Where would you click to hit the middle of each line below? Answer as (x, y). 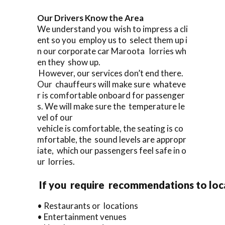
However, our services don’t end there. (112, 73)
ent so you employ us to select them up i (112, 40)
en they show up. (70, 62)
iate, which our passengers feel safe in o (112, 150)
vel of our (55, 117)
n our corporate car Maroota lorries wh (112, 51)
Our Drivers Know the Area (93, 18)
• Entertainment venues (82, 216)
